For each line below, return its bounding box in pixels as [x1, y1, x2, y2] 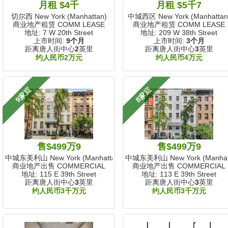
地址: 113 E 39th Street [141, 170, 216, 179]
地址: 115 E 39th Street [21, 170, 96, 179]
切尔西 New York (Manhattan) [11, 12, 107, 21]
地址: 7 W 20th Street [24, 28, 93, 37]
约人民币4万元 [155, 53, 203, 62]
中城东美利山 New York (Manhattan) [5, 154, 122, 162]
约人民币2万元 [35, 53, 82, 62]
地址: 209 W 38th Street [140, 28, 217, 37]
